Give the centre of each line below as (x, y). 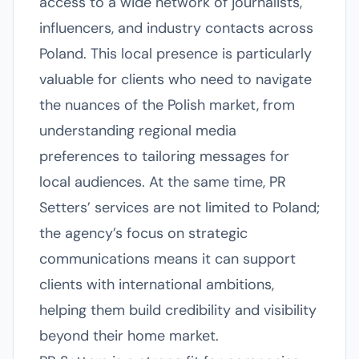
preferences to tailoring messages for (164, 156)
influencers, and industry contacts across (176, 28)
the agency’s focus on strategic (143, 233)
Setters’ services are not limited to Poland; (179, 208)
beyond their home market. (129, 336)
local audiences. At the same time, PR (163, 182)
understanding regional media (138, 131)
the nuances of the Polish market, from (167, 105)
